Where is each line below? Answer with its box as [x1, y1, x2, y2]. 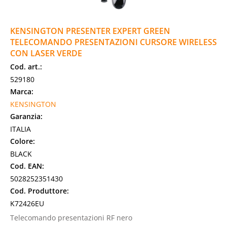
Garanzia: [10, 111, 43, 121]
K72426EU [10, 199, 44, 208]
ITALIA [10, 124, 31, 134]
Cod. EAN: [10, 161, 44, 171]
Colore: [10, 136, 35, 146]
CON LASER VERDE [10, 48, 82, 59]
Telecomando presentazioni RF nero [10, 213, 132, 222]
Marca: [10, 87, 33, 96]
